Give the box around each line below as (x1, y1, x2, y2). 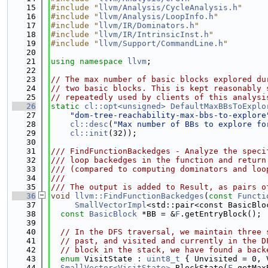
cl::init (70, 129, 108, 138)
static (51, 102, 80, 111)
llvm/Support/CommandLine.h (99, 39, 223, 48)
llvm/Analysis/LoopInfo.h (99, 12, 214, 21)
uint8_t (147, 254, 180, 263)
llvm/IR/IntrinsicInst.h (99, 30, 209, 39)
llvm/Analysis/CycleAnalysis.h (99, 3, 237, 12)
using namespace (51, 57, 127, 66)
